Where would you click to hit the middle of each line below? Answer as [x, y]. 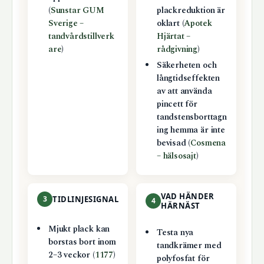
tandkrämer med [189, 246]
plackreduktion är [191, 11]
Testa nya [175, 233]
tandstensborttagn [192, 118]
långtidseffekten [188, 79]
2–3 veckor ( [71, 255]
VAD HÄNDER [188, 197]
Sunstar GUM [77, 11]
